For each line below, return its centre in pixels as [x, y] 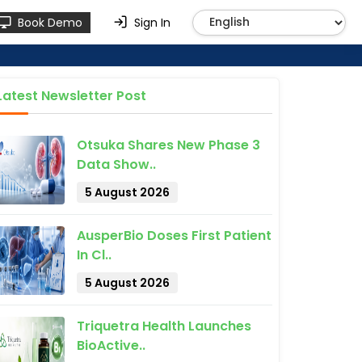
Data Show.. [116, 164]
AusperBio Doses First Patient [174, 236]
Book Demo [50, 22]
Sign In [152, 22]
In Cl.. [94, 255]
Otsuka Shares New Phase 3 [168, 145]
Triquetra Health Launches [164, 326]
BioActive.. [111, 345]
